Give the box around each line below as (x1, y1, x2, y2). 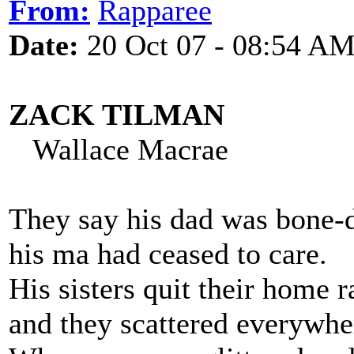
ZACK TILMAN (9, 98, 224, 131)
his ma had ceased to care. (9, 237, 327, 270)
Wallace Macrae (9, 133, 228, 166)
